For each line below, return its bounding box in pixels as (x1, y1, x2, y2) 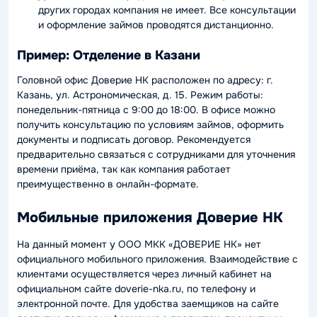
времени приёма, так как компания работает (17, 162, 231, 175)
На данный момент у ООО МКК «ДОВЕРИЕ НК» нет (17, 237, 261, 250)
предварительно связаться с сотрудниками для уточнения (17, 147, 295, 161)
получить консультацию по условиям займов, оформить (17, 117, 284, 131)
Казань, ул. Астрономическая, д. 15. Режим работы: (17, 88, 263, 101)
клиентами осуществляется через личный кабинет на (17, 267, 272, 280)
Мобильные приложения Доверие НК (17, 208, 283, 226)
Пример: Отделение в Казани (17, 47, 200, 63)
